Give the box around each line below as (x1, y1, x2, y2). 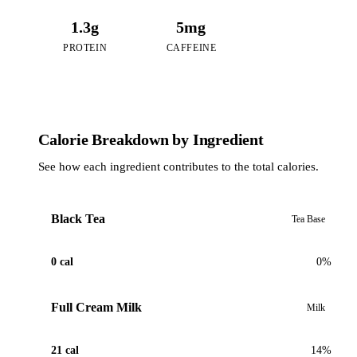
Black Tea (51, 212, 105, 226)
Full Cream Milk (51, 300, 142, 315)
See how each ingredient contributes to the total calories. (38, 159, 319, 173)
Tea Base (292, 213, 325, 225)
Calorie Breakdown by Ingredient (38, 130, 264, 148)
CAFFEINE (166, 41, 217, 53)
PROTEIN (63, 41, 108, 53)
